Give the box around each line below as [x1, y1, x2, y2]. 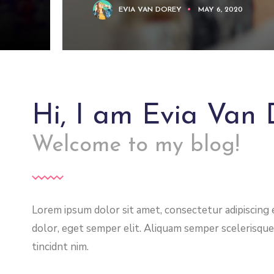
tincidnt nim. [32, 239, 89, 254]
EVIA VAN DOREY [119, 6, 182, 13]
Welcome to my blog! [32, 134, 239, 157]
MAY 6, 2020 [198, 6, 243, 13]
